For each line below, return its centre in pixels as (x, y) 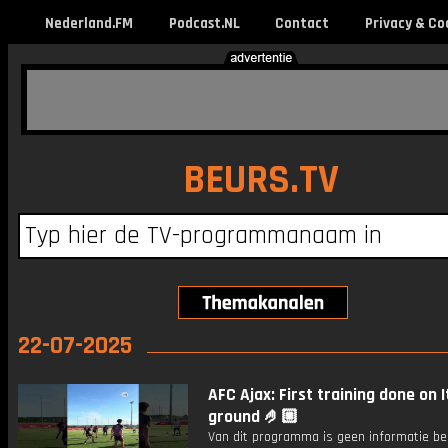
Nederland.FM (89, 23)
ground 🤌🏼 (253, 417)
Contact (301, 23)
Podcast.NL (204, 23)
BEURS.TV (260, 180)
